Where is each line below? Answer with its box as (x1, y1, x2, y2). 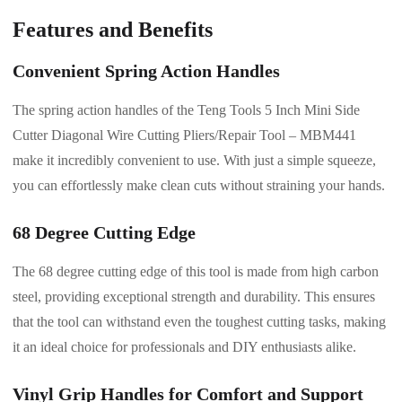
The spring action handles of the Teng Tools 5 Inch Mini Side (13, 102, 360, 118)
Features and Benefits (13, 18, 213, 42)
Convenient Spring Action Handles (13, 61, 280, 82)
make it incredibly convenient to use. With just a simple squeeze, (13, 153, 376, 169)
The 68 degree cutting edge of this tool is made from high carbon (13, 264, 379, 280)
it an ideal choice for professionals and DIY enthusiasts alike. (13, 339, 356, 355)
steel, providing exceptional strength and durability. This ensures (13, 289, 375, 305)
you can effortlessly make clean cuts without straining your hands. (13, 178, 385, 194)
